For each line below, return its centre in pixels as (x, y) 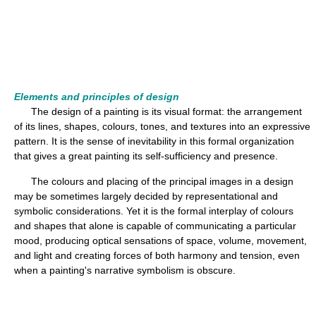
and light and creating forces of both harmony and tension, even (157, 255)
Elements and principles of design (97, 96)
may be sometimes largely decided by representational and (146, 196)
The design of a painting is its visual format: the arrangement (158, 111)
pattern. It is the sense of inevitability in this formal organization (154, 141)
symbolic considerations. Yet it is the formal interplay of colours (154, 211)
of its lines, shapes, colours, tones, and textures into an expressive (162, 126)
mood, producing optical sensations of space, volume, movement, (160, 240)
